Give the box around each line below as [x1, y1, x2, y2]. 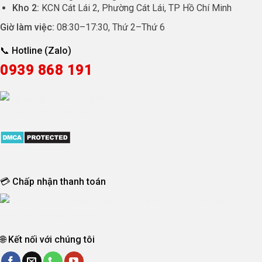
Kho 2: [12, 2, 39, 14]
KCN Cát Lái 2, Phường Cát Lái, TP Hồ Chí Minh [39, 2, 232, 14]
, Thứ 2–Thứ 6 [108, 22, 165, 33]
